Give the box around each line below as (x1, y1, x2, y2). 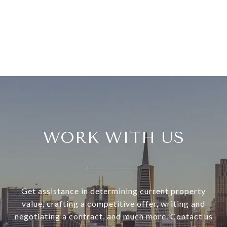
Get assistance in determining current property (21, 186, 206, 196)
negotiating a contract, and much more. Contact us (14, 211, 213, 221)
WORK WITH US (43, 128, 184, 147)
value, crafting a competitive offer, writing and (22, 199, 205, 209)
